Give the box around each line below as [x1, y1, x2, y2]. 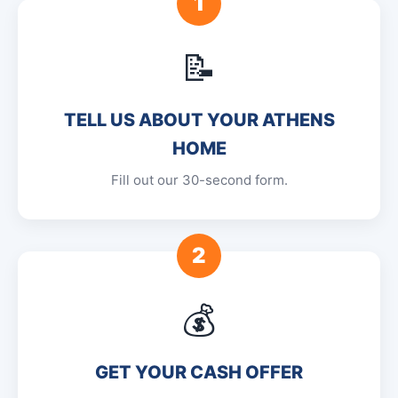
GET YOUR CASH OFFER [95, 362, 303, 383]
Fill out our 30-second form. [110, 171, 288, 188]
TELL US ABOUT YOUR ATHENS [63, 109, 335, 131]
